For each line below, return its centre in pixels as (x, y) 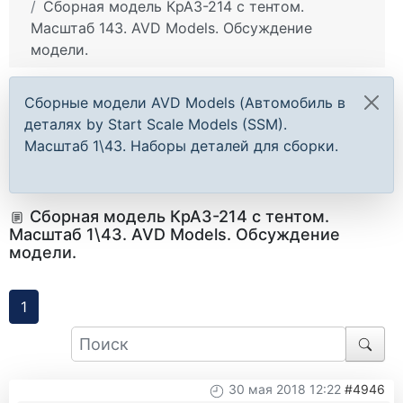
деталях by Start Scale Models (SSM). (156, 125)
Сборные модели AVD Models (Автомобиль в (185, 103)
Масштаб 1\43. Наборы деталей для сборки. (181, 146)
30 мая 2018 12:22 (285, 390)
